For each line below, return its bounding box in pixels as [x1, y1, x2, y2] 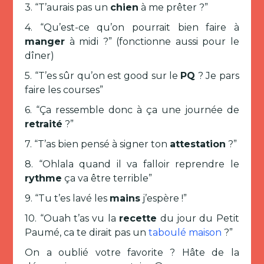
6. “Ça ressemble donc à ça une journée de [25, 104, 239, 115]
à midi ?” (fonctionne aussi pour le [65, 36, 239, 47]
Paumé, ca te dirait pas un [25, 227, 149, 238]
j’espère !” [140, 193, 187, 204]
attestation [170, 138, 226, 150]
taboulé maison [148, 227, 222, 238]
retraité [25, 118, 63, 130]
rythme [25, 173, 62, 184]
